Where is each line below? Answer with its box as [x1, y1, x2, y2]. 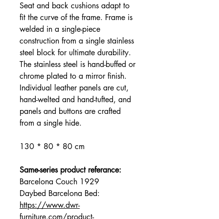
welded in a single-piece [20, 24, 100, 34]
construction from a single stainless [20, 36, 134, 46]
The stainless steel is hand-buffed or [20, 59, 135, 69]
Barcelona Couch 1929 [20, 176, 99, 187]
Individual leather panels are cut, [20, 83, 129, 93]
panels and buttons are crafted [20, 106, 121, 116]
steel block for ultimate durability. [20, 47, 131, 58]
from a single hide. [20, 118, 82, 128]
